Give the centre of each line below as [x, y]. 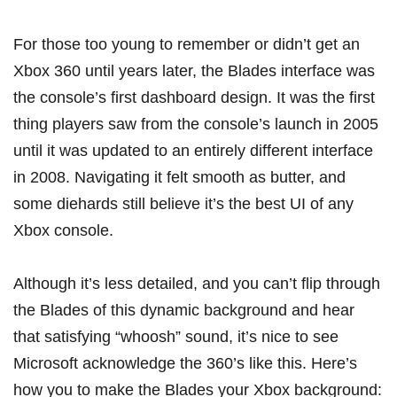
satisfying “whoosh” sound [136, 337]
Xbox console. [66, 230]
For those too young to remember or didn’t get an [187, 44]
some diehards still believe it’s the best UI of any [183, 204]
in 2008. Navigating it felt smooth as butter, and [179, 177]
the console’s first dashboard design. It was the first [194, 97]
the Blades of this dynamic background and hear [184, 310]
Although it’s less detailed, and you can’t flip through [197, 284]
